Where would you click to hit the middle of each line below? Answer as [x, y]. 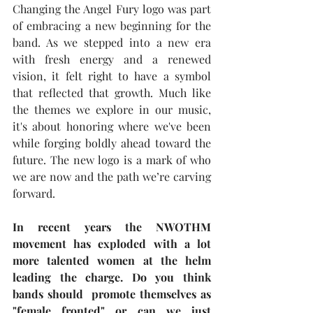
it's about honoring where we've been [112, 126]
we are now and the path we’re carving [112, 176]
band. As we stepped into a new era [112, 42]
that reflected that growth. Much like [112, 93]
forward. [34, 193]
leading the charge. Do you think [112, 277]
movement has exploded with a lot [112, 243]
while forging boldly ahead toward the [112, 143]
